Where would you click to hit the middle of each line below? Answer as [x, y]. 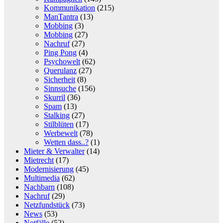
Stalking [57, 115]
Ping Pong [60, 52]
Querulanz [60, 70]
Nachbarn [39, 187]
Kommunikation [69, 7]
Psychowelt [62, 61]
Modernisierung [49, 169]
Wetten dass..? [66, 142]
